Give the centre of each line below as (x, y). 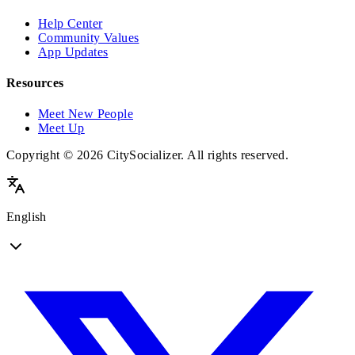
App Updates (73, 52)
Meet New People (86, 114)
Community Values (89, 37)
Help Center (71, 23)
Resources (35, 83)
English (27, 217)
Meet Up (61, 128)
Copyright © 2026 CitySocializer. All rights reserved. (148, 155)
